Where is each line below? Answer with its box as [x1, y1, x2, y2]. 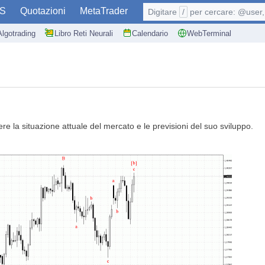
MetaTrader [80, 6, 128, 16]
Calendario [132, 28, 168, 38]
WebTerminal [187, 28, 231, 38]
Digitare [148, 7, 179, 17]
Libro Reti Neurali [54, 28, 113, 38]
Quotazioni [20, 6, 66, 16]
